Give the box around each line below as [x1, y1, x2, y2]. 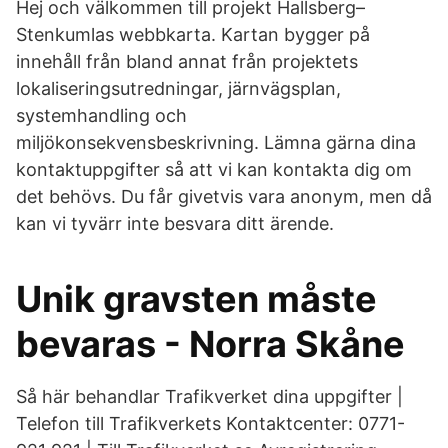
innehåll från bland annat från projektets [16, 51, 358, 72]
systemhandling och [16, 105, 187, 126]
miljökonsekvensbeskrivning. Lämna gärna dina [16, 132, 416, 153]
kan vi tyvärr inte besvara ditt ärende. [16, 213, 334, 234]
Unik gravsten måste [16, 277, 377, 321]
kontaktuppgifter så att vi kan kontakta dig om [16, 159, 412, 180]
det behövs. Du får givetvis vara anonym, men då [16, 186, 432, 207]
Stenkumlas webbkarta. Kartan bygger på [16, 24, 370, 45]
